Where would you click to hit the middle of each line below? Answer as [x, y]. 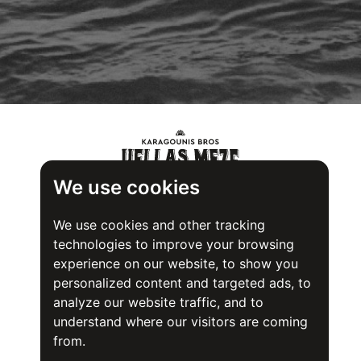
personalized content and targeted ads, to [182, 283]
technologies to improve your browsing [173, 244]
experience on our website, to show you [175, 263]
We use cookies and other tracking [159, 225]
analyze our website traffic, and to [158, 302]
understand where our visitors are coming [180, 322]
